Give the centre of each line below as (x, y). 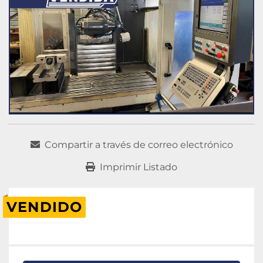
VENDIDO (45, 207)
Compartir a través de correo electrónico (139, 145)
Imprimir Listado (139, 167)
